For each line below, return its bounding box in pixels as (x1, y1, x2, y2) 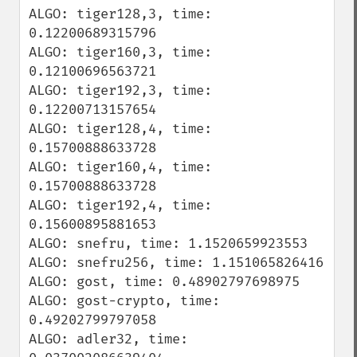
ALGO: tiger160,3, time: (29, 44, 212, 61)
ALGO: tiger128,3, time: (29, 6, 212, 22)
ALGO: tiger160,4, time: (29, 159, 212, 175)
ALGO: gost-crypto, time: (29, 292, 220, 309)
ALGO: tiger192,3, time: (29, 82, 212, 99)
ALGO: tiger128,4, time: (29, 120, 212, 137)
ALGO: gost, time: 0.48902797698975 (29, 273, 300, 290)
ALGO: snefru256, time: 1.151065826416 (29, 254, 324, 271)
